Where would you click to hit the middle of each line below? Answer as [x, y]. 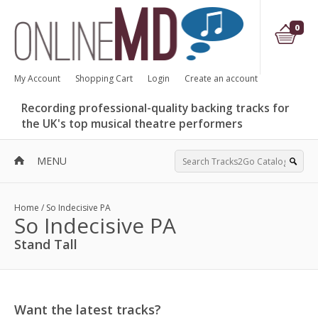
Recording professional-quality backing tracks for [155, 108]
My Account [37, 78]
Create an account [221, 78]
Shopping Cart [104, 78]
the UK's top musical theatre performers [132, 124]
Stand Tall [46, 244]
